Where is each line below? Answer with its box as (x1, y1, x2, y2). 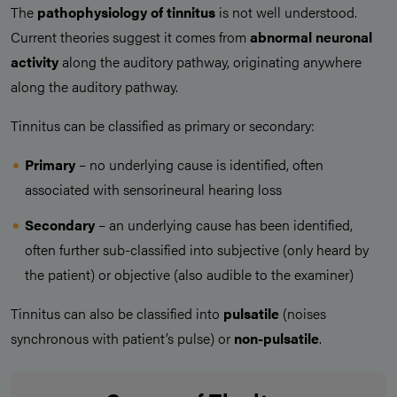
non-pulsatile (234, 328, 319, 349)
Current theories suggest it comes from (11, 27, 250, 48)
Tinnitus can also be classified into (11, 303, 223, 324)
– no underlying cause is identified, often (75, 154, 323, 175)
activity (11, 51, 58, 73)
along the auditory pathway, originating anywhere (58, 51, 362, 73)
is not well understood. (219, 2, 357, 23)
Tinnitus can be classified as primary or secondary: (11, 115, 315, 136)
